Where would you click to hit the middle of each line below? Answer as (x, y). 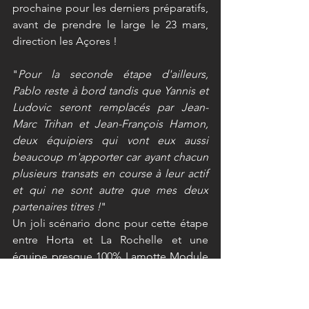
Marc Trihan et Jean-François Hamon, (110, 124)
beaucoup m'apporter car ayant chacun (110, 157)
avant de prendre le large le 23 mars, (110, 25)
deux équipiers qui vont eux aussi (110, 141)
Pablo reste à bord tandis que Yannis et (110, 91)
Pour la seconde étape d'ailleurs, (113, 74)
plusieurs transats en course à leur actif (110, 174)
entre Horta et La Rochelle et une (110, 240)
